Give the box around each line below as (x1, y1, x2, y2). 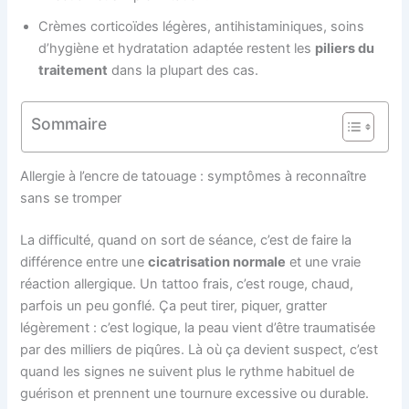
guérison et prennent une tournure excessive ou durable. (20, 385, 370, 403)
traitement (38, 61, 109, 79)
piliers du (315, 39, 375, 57)
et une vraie (286, 254, 362, 271)
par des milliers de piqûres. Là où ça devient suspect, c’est (20, 341, 379, 359)
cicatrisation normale (148, 254, 287, 271)
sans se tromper (20, 190, 122, 207)
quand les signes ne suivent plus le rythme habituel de (20, 363, 355, 381)
